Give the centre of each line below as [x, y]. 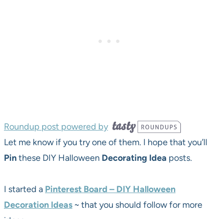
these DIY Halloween [59, 158]
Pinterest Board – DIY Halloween [110, 189]
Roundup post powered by [56, 127]
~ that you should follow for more [137, 205]
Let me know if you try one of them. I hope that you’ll [106, 142]
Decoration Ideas [38, 205]
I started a [24, 189]
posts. [179, 158]
